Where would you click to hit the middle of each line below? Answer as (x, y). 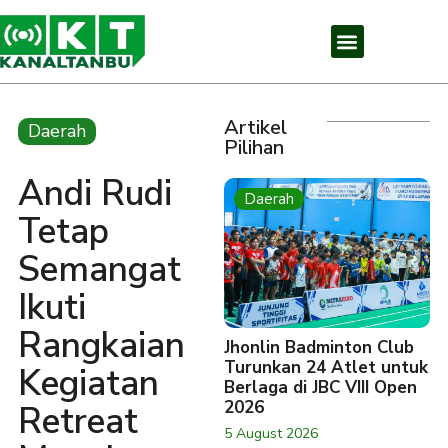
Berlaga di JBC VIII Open (320, 387)
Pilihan (254, 147)
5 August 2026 (271, 433)
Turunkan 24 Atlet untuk (326, 367)
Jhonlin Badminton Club (319, 347)
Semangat (99, 269)
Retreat (78, 421)
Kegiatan (88, 383)
